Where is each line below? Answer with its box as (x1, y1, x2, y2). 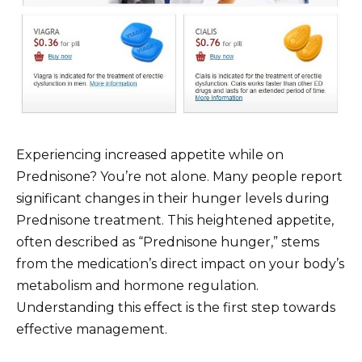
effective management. (16, 321, 167, 337)
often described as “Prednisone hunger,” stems (16, 234, 319, 250)
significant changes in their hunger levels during (16, 190, 330, 206)
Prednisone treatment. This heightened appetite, (16, 212, 334, 228)
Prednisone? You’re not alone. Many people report (16, 168, 343, 184)
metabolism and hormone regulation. (16, 277, 259, 293)
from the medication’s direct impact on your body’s (16, 255, 344, 271)
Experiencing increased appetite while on (16, 146, 284, 162)
